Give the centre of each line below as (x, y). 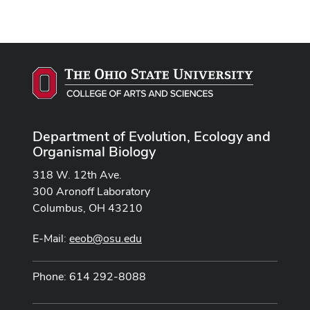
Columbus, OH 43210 (88, 208)
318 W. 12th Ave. (77, 174)
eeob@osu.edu (106, 238)
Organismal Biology (94, 151)
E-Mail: (51, 238)
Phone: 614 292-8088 (89, 276)
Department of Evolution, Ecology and (152, 136)
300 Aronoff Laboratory (91, 191)
